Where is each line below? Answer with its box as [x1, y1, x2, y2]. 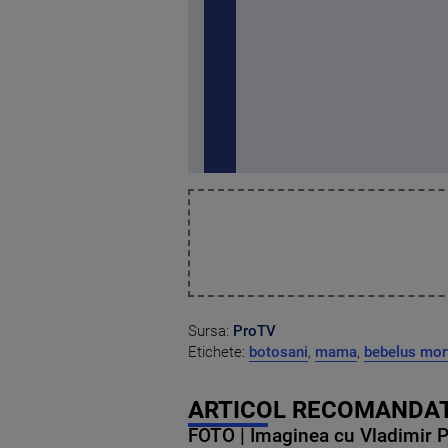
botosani [249, 343, 308, 362]
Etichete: [188, 343, 249, 362]
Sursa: [188, 322, 233, 341]
